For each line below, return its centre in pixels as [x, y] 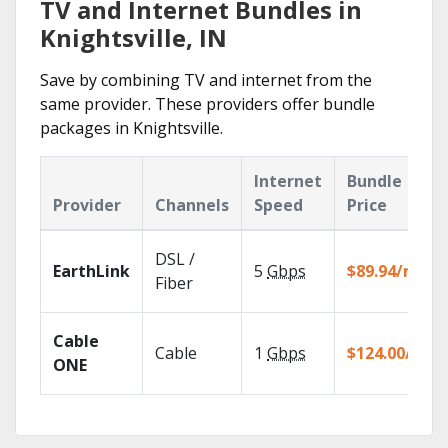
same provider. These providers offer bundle [207, 104]
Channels [192, 205]
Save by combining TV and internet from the [206, 80]
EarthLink [91, 271]
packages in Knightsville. [131, 128]
